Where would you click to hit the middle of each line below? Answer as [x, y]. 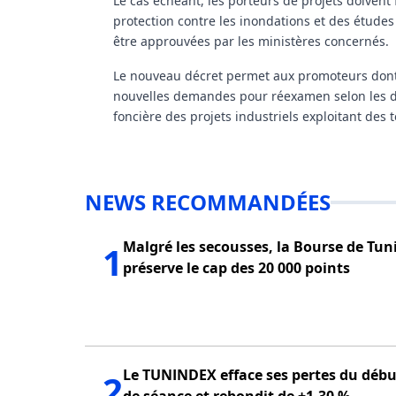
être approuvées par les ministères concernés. [251, 41]
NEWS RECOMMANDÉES [208, 202]
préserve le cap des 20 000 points [236, 267]
